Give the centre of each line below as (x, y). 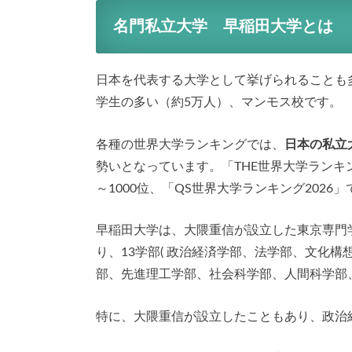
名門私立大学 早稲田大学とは (223, 26)
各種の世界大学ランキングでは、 (190, 144)
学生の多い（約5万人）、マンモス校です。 (219, 102)
